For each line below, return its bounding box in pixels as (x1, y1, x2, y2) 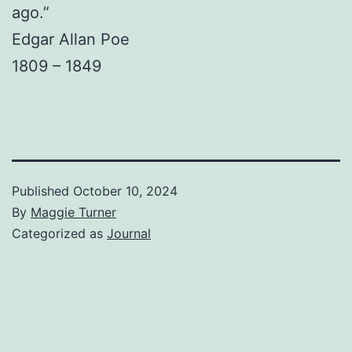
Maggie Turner (31, 203, 116, 220)
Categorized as (12, 225, 107, 241)
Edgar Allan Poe (12, 29, 130, 49)
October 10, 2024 (73, 182, 178, 199)
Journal (107, 225, 151, 241)
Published (12, 182, 73, 199)
